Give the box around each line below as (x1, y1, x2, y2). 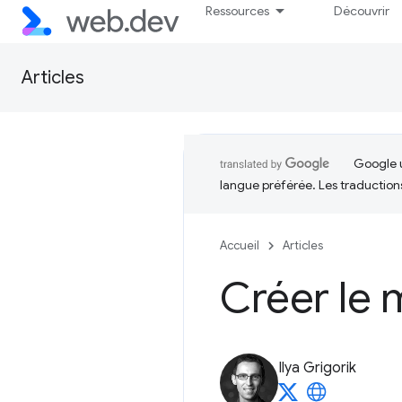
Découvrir (334, 3, 390, 19)
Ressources (205, 3, 270, 19)
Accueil (220, 238, 259, 253)
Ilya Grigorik (278, 359, 356, 377)
